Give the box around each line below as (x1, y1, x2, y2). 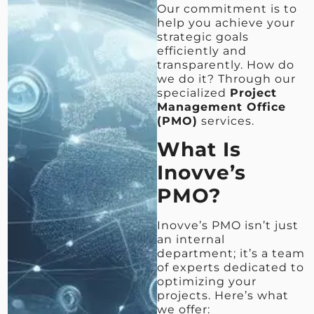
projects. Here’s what (157, 289, 289, 303)
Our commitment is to (157, 2, 297, 15)
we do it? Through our (157, 72, 296, 86)
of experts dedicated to (157, 261, 304, 275)
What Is (157, 137, 241, 162)
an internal (157, 233, 225, 247)
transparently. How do (157, 58, 294, 71)
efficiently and (157, 44, 247, 57)
